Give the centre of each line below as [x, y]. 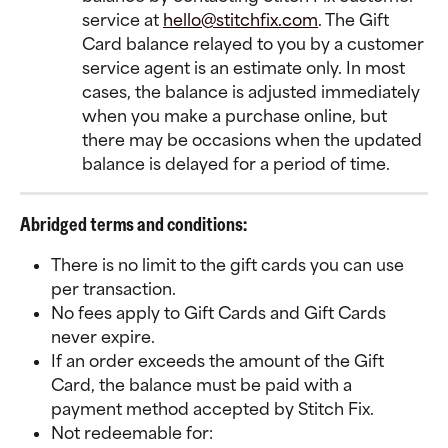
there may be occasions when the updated [254, 140]
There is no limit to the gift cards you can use [229, 265]
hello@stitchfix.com [240, 20]
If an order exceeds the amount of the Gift [219, 361]
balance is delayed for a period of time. [236, 164]
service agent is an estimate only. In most [245, 68]
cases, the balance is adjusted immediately [253, 92]
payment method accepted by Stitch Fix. [212, 409]
